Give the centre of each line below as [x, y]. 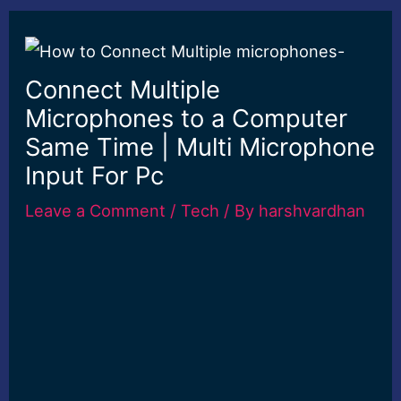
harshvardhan [312, 211]
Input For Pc [95, 176]
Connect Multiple [123, 90]
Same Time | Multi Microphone [200, 147]
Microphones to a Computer [187, 119]
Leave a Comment [96, 211]
